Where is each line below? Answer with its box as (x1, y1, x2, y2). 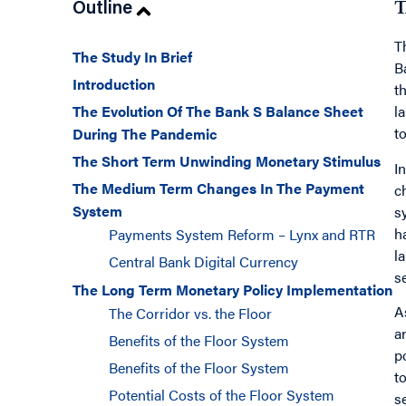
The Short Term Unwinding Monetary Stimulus (72, 150, 381, 172)
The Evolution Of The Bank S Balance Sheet (72, 101, 363, 122)
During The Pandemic (72, 123, 217, 145)
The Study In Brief (72, 46, 192, 68)
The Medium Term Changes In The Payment (72, 178, 364, 199)
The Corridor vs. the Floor (109, 303, 272, 324)
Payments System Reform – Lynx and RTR (109, 224, 375, 246)
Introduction (72, 73, 155, 95)
